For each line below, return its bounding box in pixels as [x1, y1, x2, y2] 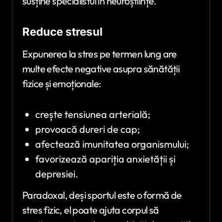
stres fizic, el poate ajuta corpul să [22, 203, 159, 216]
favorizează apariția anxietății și [35, 152, 175, 165]
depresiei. [35, 167, 78, 180]
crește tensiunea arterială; [35, 108, 150, 120]
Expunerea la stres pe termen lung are [22, 47, 177, 60]
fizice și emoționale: [22, 77, 101, 90]
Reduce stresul [22, 24, 103, 38]
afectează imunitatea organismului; [35, 137, 189, 150]
